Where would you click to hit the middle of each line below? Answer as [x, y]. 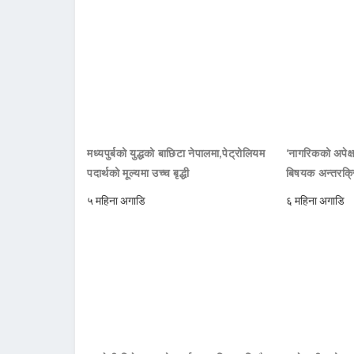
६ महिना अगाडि [315, 201]
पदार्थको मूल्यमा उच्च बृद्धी [138, 173]
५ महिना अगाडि [116, 201]
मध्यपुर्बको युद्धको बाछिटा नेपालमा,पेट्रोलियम [176, 153]
